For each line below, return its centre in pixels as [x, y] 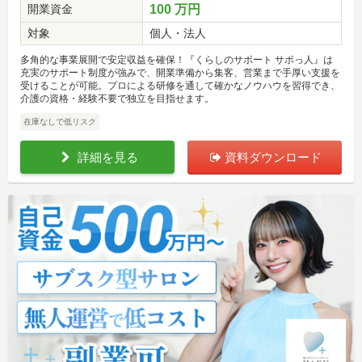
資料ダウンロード [273, 158]
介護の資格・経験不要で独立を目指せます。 [117, 99]
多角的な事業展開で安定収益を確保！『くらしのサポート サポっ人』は [177, 60]
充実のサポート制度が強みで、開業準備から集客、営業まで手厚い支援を [180, 73]
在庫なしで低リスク [60, 122]
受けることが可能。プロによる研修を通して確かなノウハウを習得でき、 [180, 86]
